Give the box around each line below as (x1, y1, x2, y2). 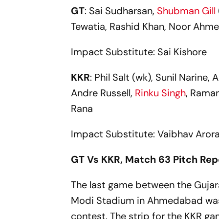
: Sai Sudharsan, (85, 4, 155, 18)
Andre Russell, (71, 87, 135, 100)
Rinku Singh (135, 87, 186, 100)
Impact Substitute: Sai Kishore (71, 45, 207, 59)
